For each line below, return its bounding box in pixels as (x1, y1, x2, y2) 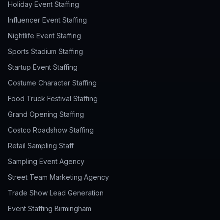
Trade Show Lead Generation (8, 189, 104, 197)
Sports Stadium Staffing (8, 47, 83, 55)
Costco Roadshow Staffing (8, 126, 94, 134)
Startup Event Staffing (8, 63, 78, 71)
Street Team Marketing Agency (8, 173, 109, 181)
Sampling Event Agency (8, 157, 84, 165)
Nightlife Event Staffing (8, 31, 81, 40)
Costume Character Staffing (8, 79, 97, 87)
